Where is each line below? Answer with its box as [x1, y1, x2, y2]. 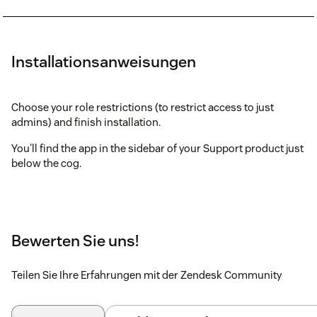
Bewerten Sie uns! [11, 230, 139, 250]
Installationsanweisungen [11, 51, 196, 71]
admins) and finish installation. [11, 115, 161, 129]
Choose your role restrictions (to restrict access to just [11, 100, 274, 114]
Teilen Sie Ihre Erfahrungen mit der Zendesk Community [11, 267, 282, 282]
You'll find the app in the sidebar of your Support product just [11, 141, 304, 155]
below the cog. [11, 156, 81, 170]
